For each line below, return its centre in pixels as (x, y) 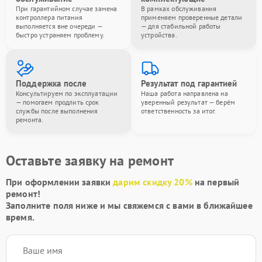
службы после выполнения (57, 111)
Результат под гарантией (189, 83)
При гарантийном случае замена (67, 8)
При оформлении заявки (60, 182)
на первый (216, 182)
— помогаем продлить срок (58, 102)
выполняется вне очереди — (59, 26)
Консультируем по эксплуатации (67, 93)
